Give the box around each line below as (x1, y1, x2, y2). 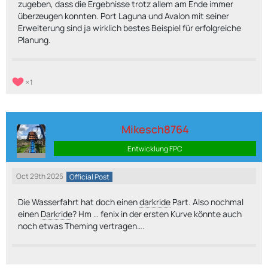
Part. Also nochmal (170, 196, 243, 208)
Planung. (18, 34, 51, 45)
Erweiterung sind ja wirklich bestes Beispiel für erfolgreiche (18, 22, 241, 33)
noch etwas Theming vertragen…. (18, 220, 145, 232)
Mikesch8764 (121, 122, 189, 136)
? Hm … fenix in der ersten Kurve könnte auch (72, 208, 242, 220)
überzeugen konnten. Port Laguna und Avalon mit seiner (18, 10, 229, 22)
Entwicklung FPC (127, 144, 182, 154)
